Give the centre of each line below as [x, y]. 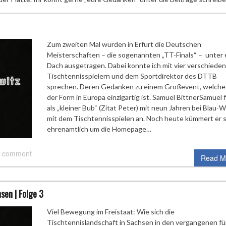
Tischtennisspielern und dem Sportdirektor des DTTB [132, 76]
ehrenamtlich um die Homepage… [99, 129]
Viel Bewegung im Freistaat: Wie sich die [110, 211]
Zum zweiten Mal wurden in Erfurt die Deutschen [124, 44]
